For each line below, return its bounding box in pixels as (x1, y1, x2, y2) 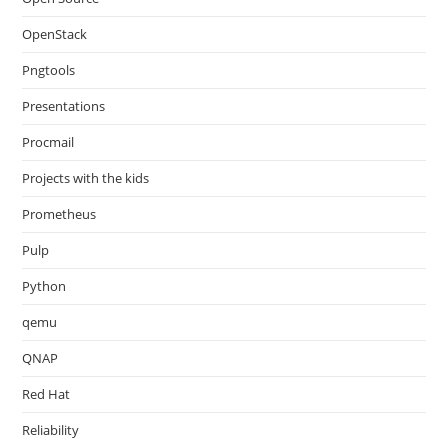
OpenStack (22, 25, 88, 43)
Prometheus (22, 205, 97, 223)
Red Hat (22, 385, 71, 403)
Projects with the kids (22, 169, 150, 187)
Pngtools (22, 61, 76, 79)
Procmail (22, 133, 75, 151)
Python (22, 277, 67, 295)
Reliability (22, 421, 80, 439)
